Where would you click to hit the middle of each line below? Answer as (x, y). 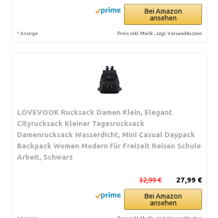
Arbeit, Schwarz (45, 157)
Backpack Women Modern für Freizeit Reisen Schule (109, 145)
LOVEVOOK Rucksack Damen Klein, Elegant (95, 112)
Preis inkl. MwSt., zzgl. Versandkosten (160, 33)
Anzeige (29, 33)
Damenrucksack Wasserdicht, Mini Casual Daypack (106, 134)
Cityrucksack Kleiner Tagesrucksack (81, 123)
